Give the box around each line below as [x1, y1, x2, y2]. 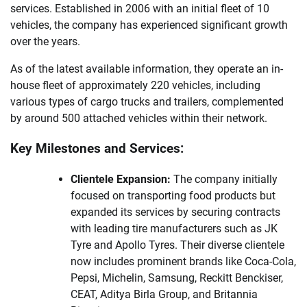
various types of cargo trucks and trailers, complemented [10, 95, 284, 108]
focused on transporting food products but [71, 189, 275, 203]
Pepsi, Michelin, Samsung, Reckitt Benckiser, [71, 271, 283, 285]
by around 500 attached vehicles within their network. [10, 111, 267, 125]
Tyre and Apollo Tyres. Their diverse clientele [71, 238, 284, 252]
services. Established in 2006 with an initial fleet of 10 [10, 1, 269, 15]
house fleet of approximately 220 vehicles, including [10, 78, 260, 92]
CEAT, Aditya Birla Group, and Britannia [71, 288, 258, 302]
